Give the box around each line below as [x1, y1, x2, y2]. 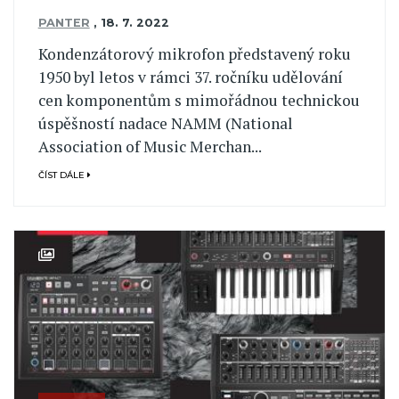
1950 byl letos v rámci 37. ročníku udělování [37, 66, 343, 87]
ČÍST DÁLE [37, 170, 87, 181]
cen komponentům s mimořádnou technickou [37, 89, 360, 110]
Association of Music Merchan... [37, 135, 262, 157]
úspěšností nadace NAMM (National [37, 112, 293, 134]
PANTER [37, 16, 90, 30]
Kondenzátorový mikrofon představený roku [37, 43, 351, 64]
